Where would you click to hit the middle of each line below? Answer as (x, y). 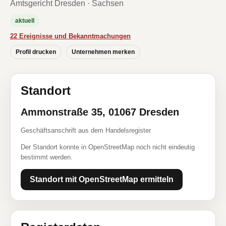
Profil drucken (36, 52)
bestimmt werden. (47, 157)
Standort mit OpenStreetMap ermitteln (102, 179)
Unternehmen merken (103, 52)
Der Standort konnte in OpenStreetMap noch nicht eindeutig (108, 147)
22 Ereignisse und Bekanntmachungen (70, 36)
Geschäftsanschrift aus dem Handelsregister (86, 130)
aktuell (25, 21)
